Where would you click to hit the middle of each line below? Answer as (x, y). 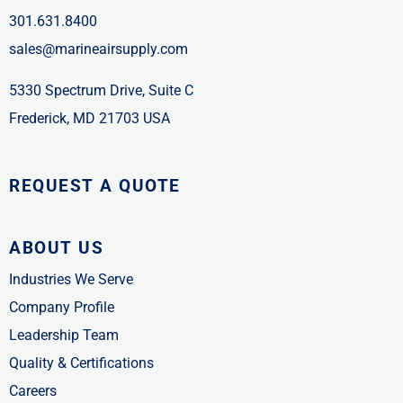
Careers (33, 390)
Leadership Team (64, 335)
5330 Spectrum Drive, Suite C (101, 90)
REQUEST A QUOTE (95, 185)
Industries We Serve (71, 279)
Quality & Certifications (81, 363)
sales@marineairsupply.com (99, 49)
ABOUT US (56, 247)
